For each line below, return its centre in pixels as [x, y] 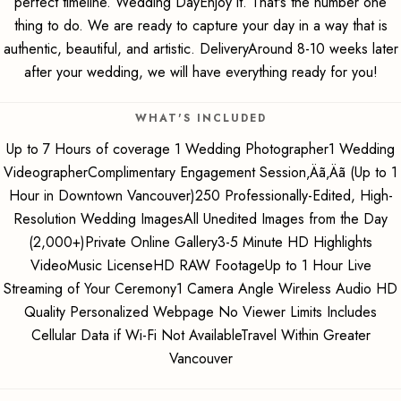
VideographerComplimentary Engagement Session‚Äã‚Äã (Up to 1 [200, 172]
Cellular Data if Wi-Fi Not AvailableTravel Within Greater [200, 335]
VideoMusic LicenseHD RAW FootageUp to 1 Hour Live [200, 265]
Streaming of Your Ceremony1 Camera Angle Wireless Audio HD [200, 289]
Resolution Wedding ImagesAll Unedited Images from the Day [200, 219]
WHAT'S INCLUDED [200, 118]
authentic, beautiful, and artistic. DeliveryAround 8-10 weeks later [200, 49]
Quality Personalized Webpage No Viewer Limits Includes [200, 312]
